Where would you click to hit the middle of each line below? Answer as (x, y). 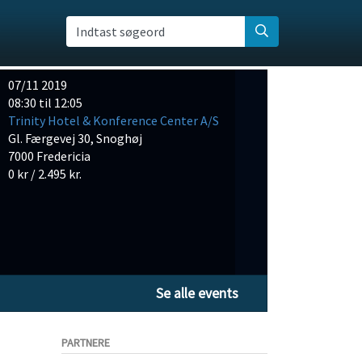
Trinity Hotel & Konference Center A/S (114, 120)
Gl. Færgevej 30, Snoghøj (76, 138)
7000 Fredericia (50, 156)
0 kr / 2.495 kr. (45, 174)
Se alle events (197, 293)
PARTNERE (86, 343)
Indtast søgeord (120, 31)
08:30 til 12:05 (46, 103)
